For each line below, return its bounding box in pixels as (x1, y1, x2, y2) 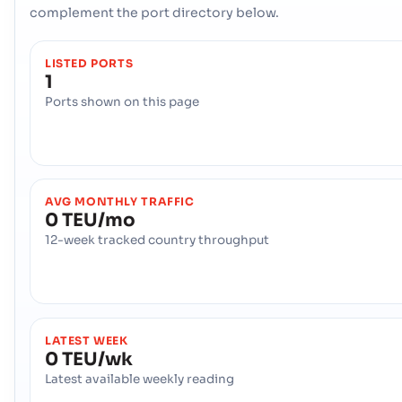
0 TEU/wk (45, 347, 133, 371)
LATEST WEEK (45, 333, 128, 348)
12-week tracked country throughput (45, 232, 269, 249)
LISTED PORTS (45, 56, 134, 71)
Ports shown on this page (45, 93, 199, 109)
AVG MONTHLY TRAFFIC (45, 195, 195, 210)
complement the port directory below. (30, 4, 279, 21)
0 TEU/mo (45, 209, 135, 232)
